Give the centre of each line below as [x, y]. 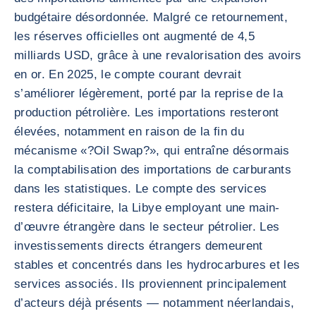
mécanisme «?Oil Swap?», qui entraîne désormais [152, 151]
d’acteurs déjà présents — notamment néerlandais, [154, 303]
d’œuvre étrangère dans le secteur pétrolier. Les [147, 227]
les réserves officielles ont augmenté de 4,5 [134, 36]
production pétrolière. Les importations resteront [147, 113]
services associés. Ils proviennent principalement [151, 284]
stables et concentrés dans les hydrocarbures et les [157, 265]
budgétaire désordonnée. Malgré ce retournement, [151, 17]
